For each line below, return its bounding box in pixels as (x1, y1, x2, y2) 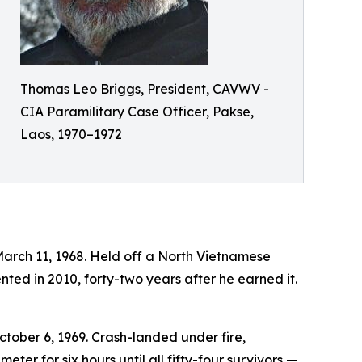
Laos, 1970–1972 (20, 126, 122, 143)
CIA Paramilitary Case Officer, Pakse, (20, 103, 254, 120)
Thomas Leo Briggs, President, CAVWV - (20, 81, 269, 98)
